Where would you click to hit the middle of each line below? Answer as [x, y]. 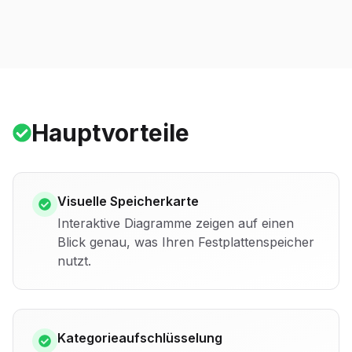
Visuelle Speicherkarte [128, 201]
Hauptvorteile [110, 132]
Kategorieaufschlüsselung [140, 337]
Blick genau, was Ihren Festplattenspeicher [186, 242]
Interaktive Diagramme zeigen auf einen [176, 223]
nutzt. [74, 260]
